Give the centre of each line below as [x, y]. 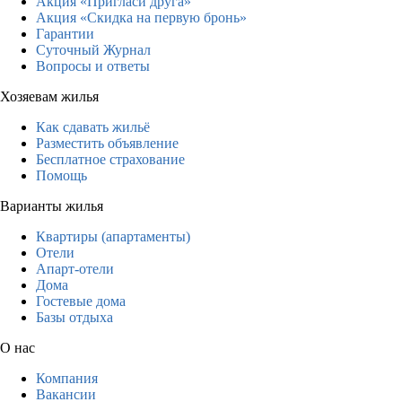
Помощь [61, 175]
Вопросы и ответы [93, 66]
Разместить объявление [107, 143]
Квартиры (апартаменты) [113, 236]
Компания [67, 378]
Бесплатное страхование [110, 159]
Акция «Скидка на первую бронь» [141, 17]
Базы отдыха [74, 317]
